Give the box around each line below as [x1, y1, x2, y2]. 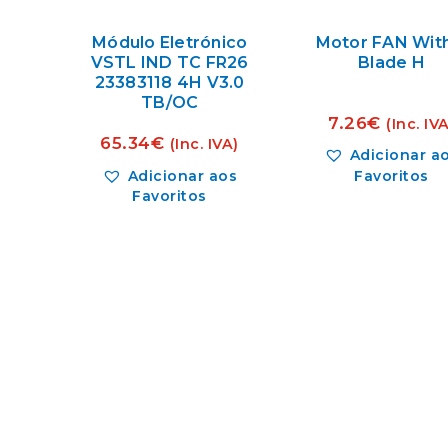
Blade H [358, 53, 425, 73]
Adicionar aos [127, 166, 238, 185]
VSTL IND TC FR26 [90, 53, 249, 73]
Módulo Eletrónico [92, 33, 248, 53]
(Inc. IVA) [169, 135, 239, 154]
